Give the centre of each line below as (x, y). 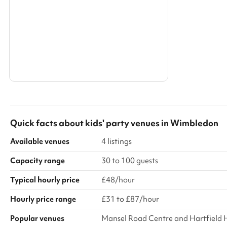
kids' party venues (122, 123)
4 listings (117, 141)
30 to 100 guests (130, 160)
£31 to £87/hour (130, 199)
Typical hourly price (45, 180)
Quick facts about (48, 123)
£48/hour (118, 180)
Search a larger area (56, 12)
